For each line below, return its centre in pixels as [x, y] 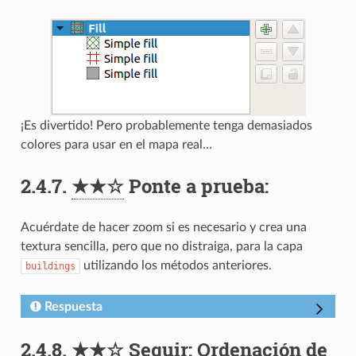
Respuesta [73, 307]
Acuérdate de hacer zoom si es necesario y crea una [163, 228]
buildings [50, 267]
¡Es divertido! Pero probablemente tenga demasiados [166, 126]
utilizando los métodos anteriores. [176, 266]
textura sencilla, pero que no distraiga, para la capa [161, 247]
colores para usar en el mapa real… [116, 145]
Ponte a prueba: [196, 186]
